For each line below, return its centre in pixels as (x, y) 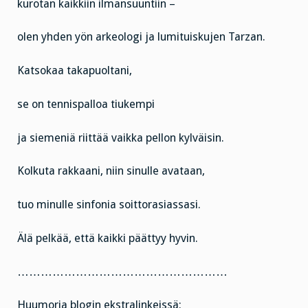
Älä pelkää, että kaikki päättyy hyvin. (108, 238)
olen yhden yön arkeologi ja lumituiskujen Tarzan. (141, 37)
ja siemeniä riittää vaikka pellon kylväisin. (121, 137)
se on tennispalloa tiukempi (86, 104)
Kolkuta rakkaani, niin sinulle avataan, (111, 171)
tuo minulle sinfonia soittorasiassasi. (109, 205)
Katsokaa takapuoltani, (75, 71)
